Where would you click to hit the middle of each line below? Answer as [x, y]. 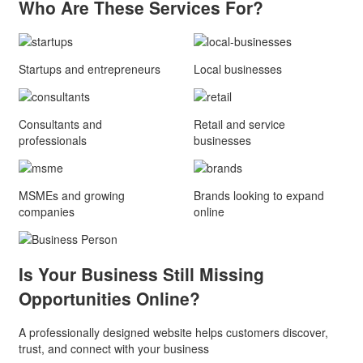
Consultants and [60, 124]
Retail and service [239, 124]
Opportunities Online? [109, 298]
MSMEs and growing [72, 196]
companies [47, 212]
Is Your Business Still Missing [141, 273]
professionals [53, 141]
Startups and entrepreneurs [90, 69]
